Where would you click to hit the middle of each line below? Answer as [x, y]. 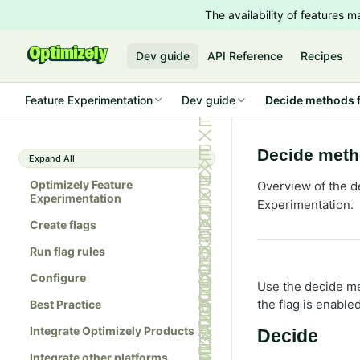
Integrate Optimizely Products [112, 331]
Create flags [63, 225]
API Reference [245, 56]
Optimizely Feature [81, 184]
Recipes [322, 56]
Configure [58, 278]
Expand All [52, 158]
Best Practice [65, 304]
